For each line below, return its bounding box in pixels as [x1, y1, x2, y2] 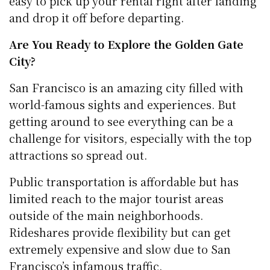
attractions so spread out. [9, 146, 148, 163]
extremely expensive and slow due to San [9, 240, 231, 257]
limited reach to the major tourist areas [9, 190, 224, 206]
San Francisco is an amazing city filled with [9, 79, 244, 95]
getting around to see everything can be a [9, 113, 234, 129]
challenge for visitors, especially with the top [9, 130, 252, 146]
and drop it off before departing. [9, 9, 184, 25]
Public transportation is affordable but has [9, 173, 239, 189]
